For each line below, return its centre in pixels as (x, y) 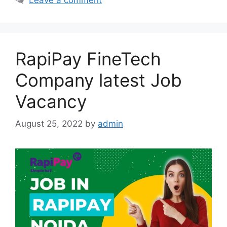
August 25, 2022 (49, 124)
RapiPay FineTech (88, 59)
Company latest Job (99, 80)
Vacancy (51, 101)
